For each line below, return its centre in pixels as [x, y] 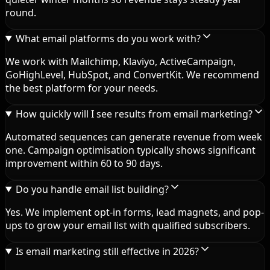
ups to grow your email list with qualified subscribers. [128, 225]
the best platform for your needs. [82, 88]
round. [21, 12]
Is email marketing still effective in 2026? [107, 251]
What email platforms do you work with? [108, 38]
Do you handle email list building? [92, 189]
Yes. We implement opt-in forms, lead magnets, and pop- [135, 212]
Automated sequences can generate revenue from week [134, 137]
